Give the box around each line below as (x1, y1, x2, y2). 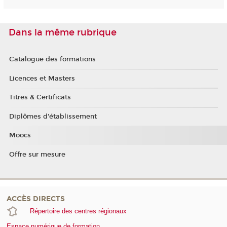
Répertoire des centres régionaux (29, 207, 127, 215)
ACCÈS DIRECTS (7, 194, 65, 203)
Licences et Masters (9, 74, 75, 83)
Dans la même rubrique (9, 27, 117, 39)
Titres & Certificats (9, 93, 71, 102)
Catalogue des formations (9, 55, 96, 64)
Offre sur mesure (9, 150, 65, 159)
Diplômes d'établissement (9, 112, 97, 121)
